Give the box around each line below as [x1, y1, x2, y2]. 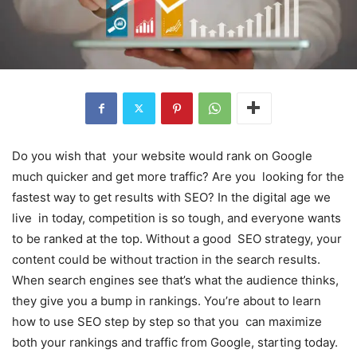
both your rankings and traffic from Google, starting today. [12, 334, 338, 350]
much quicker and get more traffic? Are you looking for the [12, 168, 344, 184]
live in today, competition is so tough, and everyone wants [12, 210, 341, 226]
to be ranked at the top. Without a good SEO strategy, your [12, 230, 342, 246]
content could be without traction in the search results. [12, 251, 320, 267]
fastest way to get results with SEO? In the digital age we [12, 189, 331, 205]
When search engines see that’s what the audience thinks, [12, 272, 345, 288]
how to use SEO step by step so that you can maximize [12, 313, 322, 329]
